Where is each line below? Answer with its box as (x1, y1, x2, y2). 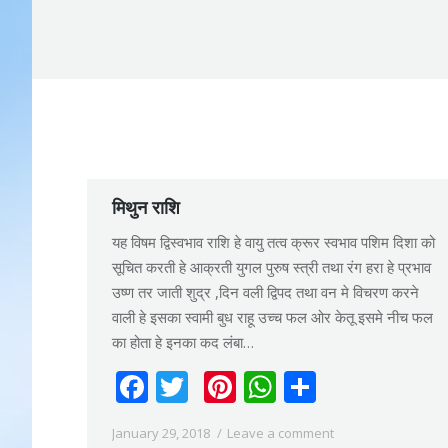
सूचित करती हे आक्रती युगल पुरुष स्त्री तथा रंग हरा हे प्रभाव (112, 257, 431, 277)
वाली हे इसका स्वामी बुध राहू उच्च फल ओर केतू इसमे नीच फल (112, 307, 433, 327)
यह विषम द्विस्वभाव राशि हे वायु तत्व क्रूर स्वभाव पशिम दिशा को (112, 232, 435, 252)
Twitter (188, 365, 295, 408)
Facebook (148, 365, 289, 408)
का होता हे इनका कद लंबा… (112, 332, 254, 352)
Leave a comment (227, 424, 334, 442)
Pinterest (236, 365, 371, 408)
